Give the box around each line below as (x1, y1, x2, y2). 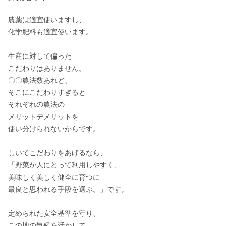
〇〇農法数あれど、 (8, 76, 72, 84)
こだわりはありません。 (8, 64, 86, 72)
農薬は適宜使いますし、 (8, 16, 86, 24)
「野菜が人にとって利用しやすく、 (8, 161, 121, 169)
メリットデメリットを (8, 112, 79, 121)
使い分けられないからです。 (8, 125, 100, 133)
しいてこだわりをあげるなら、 (8, 149, 107, 157)
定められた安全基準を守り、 (8, 209, 100, 217)
